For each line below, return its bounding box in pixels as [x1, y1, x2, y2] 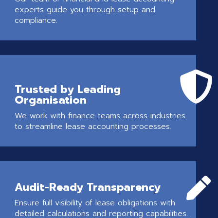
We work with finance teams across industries [15, 110, 185, 122]
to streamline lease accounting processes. [15, 121, 171, 133]
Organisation [15, 92, 87, 109]
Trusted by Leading [15, 81, 121, 98]
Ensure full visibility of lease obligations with [15, 197, 175, 209]
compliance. [15, 15, 57, 27]
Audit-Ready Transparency [15, 179, 161, 196]
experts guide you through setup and [15, 4, 155, 16]
